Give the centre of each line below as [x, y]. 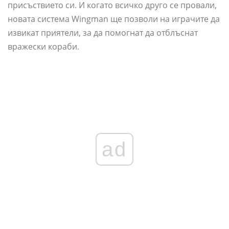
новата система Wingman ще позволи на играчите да [114, 19]
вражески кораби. [43, 46]
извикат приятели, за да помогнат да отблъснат [103, 32]
